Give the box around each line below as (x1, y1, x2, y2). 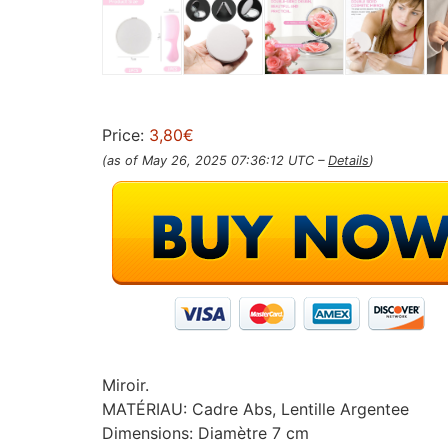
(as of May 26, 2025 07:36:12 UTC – (102, 152, 328, 168)
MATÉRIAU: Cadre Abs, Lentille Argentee (102, 398, 409, 419)
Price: (102, 124, 149, 145)
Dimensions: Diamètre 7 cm (102, 422, 309, 443)
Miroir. (102, 374, 149, 395)
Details (328, 152, 369, 168)
